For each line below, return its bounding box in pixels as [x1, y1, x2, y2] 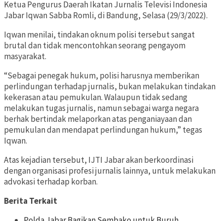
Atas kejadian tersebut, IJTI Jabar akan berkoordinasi [4, 154, 193, 166]
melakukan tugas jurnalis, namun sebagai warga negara [4, 103, 199, 114]
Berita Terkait [4, 195, 57, 207]
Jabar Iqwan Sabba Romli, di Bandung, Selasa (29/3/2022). [4, 10, 208, 21]
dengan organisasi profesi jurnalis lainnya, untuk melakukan [4, 165, 216, 177]
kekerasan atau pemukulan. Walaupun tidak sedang [4, 92, 187, 103]
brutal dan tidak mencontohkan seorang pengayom [4, 40, 185, 51]
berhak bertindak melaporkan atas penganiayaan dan [4, 113, 192, 125]
